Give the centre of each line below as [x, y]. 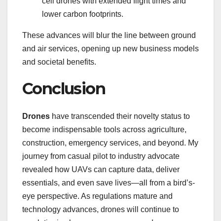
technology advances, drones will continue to [101, 210]
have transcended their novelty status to [120, 116]
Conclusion [64, 88]
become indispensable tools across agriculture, [104, 130]
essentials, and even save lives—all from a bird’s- [109, 183]
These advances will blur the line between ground [109, 35]
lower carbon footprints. [83, 14]
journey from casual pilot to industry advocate [101, 156]
